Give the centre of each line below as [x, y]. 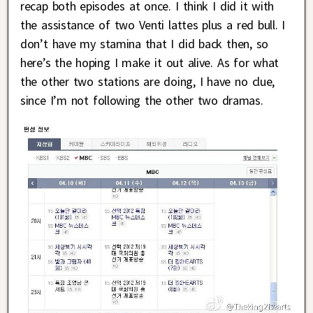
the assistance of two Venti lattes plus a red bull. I [153, 25]
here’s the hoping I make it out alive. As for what [150, 63]
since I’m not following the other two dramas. [142, 101]
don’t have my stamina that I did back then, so [145, 44]
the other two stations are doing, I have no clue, [148, 82]
